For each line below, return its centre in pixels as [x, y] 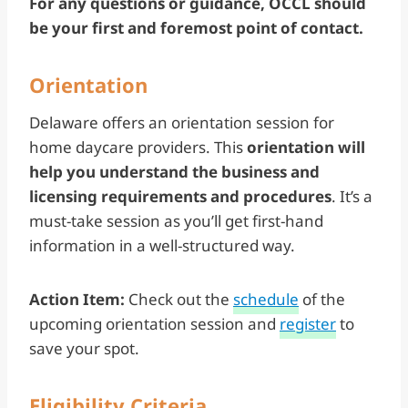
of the [322, 299]
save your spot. [84, 348]
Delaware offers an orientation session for [182, 122]
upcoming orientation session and [154, 323]
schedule [266, 299]
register [308, 323]
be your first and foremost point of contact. [196, 27]
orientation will [306, 147]
